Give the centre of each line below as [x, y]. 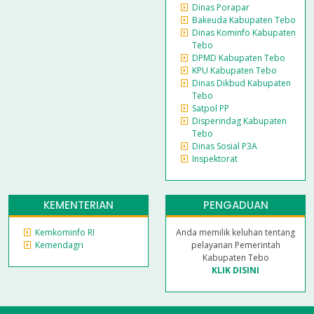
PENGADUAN [235, 205]
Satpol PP [211, 109]
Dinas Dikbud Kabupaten [241, 83]
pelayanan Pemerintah [235, 245]
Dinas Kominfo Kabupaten [244, 33]
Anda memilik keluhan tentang [235, 233]
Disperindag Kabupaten [239, 121]
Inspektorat [215, 159]
